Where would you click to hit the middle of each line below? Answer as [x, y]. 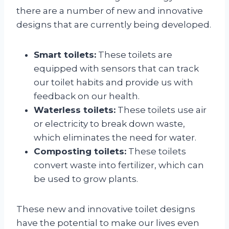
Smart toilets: [65, 54]
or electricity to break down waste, [109, 123]
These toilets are [134, 54]
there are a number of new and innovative [110, 10]
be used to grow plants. [86, 179]
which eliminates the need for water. [115, 137]
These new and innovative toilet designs [106, 209]
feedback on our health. [87, 96]
